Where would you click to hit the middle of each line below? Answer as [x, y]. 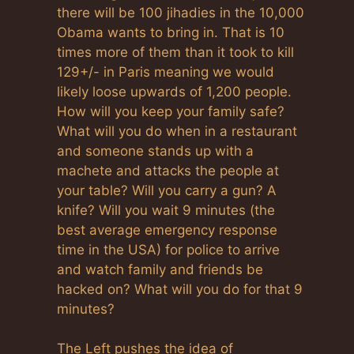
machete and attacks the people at [168, 170]
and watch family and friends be [160, 269]
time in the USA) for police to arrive [168, 249]
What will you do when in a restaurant [177, 131]
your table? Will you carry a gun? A [167, 190]
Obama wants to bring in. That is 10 [171, 32]
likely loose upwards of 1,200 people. [174, 91]
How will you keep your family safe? [171, 111]
